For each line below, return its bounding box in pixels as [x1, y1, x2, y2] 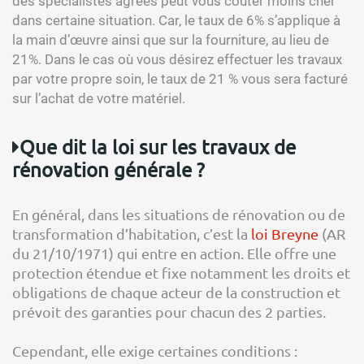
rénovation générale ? [12, 158, 205, 181]
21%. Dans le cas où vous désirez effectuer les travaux [12, 51, 342, 67]
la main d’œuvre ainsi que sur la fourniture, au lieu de [12, 32, 329, 48]
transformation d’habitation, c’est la [12, 225, 251, 242]
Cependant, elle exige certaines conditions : [12, 342, 297, 359]
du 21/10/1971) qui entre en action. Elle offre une [12, 245, 336, 262]
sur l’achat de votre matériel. [12, 90, 185, 106]
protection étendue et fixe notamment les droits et [12, 264, 350, 281]
